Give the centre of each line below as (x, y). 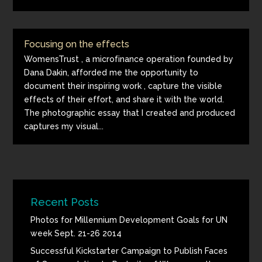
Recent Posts (65, 202)
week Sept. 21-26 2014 (76, 233)
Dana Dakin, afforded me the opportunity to (111, 73)
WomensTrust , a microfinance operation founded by (129, 59)
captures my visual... (64, 126)
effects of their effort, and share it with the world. (124, 99)
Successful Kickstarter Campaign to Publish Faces (129, 251)
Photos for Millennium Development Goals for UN (129, 220)
